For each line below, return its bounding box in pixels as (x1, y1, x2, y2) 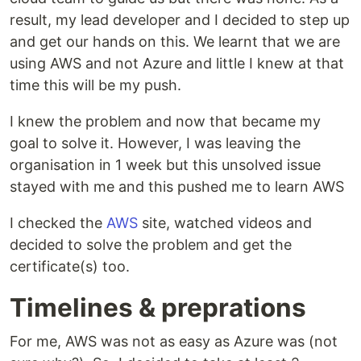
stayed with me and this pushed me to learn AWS (10, 178, 344, 195)
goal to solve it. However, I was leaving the (10, 135, 301, 151)
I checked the (10, 214, 106, 231)
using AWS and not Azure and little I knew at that (10, 55, 344, 72)
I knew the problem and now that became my (10, 113, 321, 130)
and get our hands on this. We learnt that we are (10, 33, 340, 50)
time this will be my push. (10, 77, 181, 93)
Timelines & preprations (10, 292, 306, 323)
